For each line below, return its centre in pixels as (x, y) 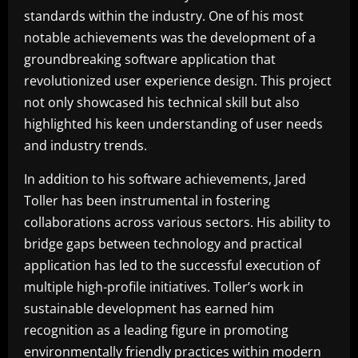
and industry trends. (86, 145)
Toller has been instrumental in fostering (147, 200)
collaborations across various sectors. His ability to (177, 222)
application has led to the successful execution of (172, 265)
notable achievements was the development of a (170, 37)
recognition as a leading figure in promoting (156, 330)
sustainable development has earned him (149, 308)
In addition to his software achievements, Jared (165, 179)
